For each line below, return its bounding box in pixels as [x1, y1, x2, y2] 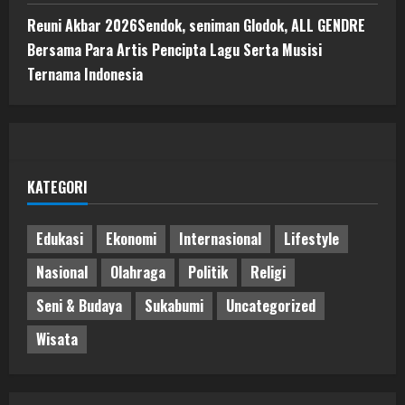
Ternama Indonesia [27, 62, 143, 85]
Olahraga [110, 261, 165, 284]
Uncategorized [226, 295, 316, 317]
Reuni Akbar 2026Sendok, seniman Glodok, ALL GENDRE [27, 14, 365, 36]
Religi [250, 261, 286, 284]
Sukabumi [145, 295, 203, 317]
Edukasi [36, 228, 83, 250]
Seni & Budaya [36, 295, 122, 317]
